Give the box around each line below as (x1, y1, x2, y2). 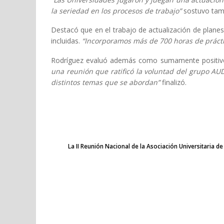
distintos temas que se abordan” (51, 77, 160, 87)
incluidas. (51, 36, 82, 46)
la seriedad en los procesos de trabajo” (51, 5, 181, 15)
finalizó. (160, 77, 186, 87)
